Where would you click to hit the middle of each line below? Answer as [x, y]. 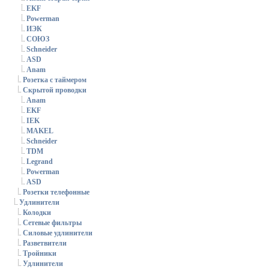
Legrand [40, 162]
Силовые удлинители [58, 233]
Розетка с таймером [55, 80]
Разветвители [45, 243]
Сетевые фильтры [52, 223]
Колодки [37, 213]
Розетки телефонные [56, 192]
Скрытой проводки [55, 90]
